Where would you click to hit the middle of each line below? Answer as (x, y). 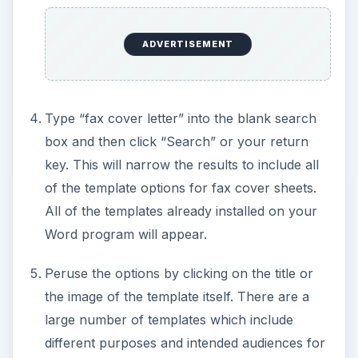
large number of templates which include (169, 320)
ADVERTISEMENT (188, 44)
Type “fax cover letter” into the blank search (180, 119)
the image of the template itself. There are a (177, 297)
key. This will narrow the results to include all (181, 165)
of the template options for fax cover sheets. (180, 188)
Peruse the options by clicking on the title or (179, 274)
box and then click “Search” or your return (176, 142)
